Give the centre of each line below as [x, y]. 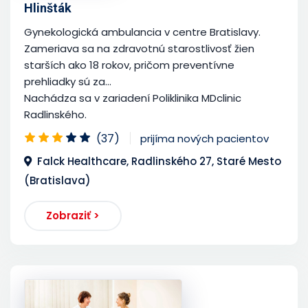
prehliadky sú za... [68, 81]
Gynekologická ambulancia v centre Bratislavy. [142, 32]
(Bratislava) [57, 180]
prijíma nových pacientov [205, 138]
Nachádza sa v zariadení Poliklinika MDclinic [133, 98]
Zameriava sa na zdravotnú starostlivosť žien [139, 48]
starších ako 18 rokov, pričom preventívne [129, 65]
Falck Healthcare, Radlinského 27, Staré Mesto [159, 161]
